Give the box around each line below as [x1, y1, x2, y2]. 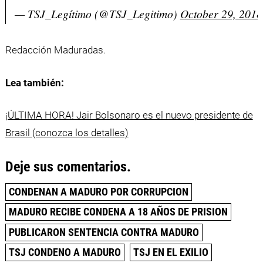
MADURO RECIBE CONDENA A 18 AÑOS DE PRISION [8, 205, 228, 218]
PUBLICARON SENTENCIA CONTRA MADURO [8, 225, 199, 238]
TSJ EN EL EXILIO [133, 246, 209, 259]
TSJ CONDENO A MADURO [8, 246, 121, 259]
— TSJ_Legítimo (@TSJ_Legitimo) [14, 5, 180, 21]
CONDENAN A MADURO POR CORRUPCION [8, 185, 188, 198]
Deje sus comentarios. [5, 157, 131, 175]
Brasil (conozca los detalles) [5, 127, 129, 139]
